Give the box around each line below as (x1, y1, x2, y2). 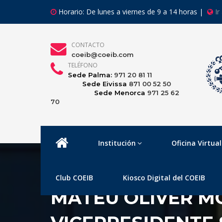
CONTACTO (71, 41, 105, 49)
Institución (98, 138, 136, 148)
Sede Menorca (51, 89, 147, 97)
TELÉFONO (67, 61, 98, 69)
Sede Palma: (67, 71, 114, 79)
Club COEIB (55, 173, 94, 182)
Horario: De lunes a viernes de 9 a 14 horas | (56, 7, 207, 16)
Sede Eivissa (51, 80, 129, 88)
